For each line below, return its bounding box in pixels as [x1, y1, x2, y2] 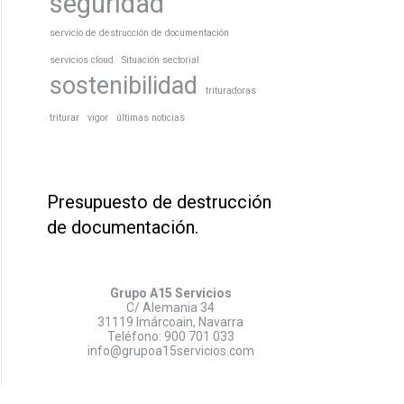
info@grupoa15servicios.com [87, 344, 254, 358]
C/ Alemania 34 [126, 300, 215, 315]
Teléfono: [106, 329, 164, 344]
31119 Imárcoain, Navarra [97, 315, 243, 329]
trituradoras [206, 85, 256, 96]
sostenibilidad [50, 71, 197, 100]
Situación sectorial [122, 54, 199, 66]
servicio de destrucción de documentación [50, 27, 229, 39]
